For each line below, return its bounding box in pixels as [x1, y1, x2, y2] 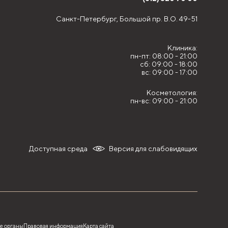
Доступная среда [29, 145, 88, 153]
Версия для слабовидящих [109, 145, 197, 153]
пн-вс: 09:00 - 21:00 [130, 97, 197, 105]
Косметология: [147, 89, 197, 97]
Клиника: [167, 44, 197, 52]
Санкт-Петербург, [56, 15, 120, 23]
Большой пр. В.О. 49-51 [120, 15, 197, 23]
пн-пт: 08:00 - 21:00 [130, 52, 197, 60]
